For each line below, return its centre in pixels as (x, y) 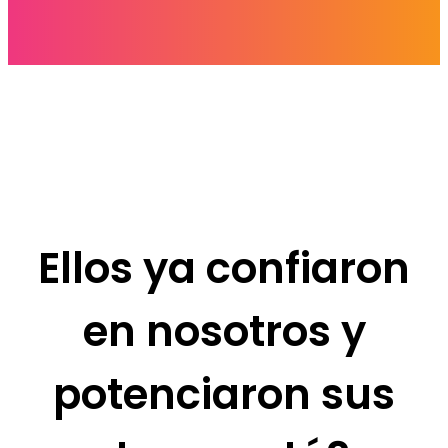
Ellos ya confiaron (224, 269)
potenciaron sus (224, 395)
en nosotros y (224, 332)
